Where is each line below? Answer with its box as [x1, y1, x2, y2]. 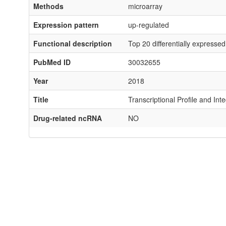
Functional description [33, 38, 112, 48]
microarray [128, 1, 162, 11]
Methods [33, 1, 64, 11]
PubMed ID [33, 57, 71, 67]
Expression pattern [33, 20, 99, 30]
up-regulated [128, 20, 169, 30]
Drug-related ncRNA [33, 113, 102, 123]
